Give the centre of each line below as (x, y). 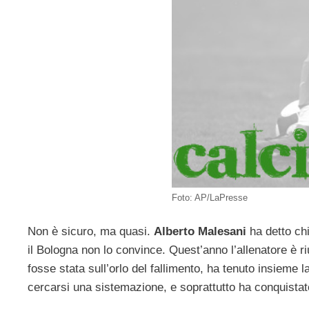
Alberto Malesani (200, 232)
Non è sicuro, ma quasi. (91, 232)
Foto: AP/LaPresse (210, 197)
